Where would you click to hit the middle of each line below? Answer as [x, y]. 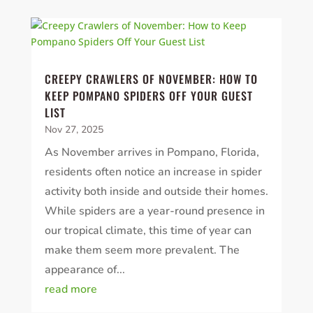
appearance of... [85, 270]
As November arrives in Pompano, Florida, [152, 153]
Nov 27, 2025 [74, 130]
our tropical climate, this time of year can [148, 231]
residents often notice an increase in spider [153, 172]
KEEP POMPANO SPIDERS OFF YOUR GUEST [148, 96]
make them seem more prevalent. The [142, 250]
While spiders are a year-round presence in [154, 211]
